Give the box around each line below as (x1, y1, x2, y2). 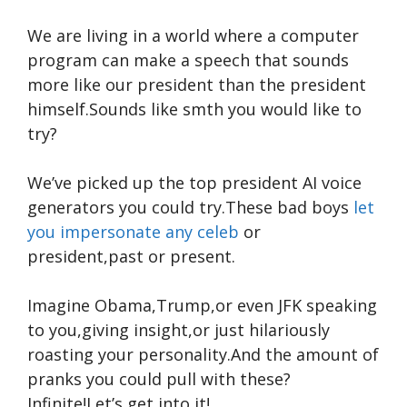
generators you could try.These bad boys (27, 196, 353, 218)
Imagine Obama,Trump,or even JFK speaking (27, 294, 377, 316)
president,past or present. (27, 245, 235, 267)
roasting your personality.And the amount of (27, 343, 379, 365)
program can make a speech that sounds (27, 49, 349, 71)
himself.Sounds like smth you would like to (27, 98, 362, 120)
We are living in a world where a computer (27, 25, 359, 46)
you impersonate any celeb (27, 221, 239, 243)
